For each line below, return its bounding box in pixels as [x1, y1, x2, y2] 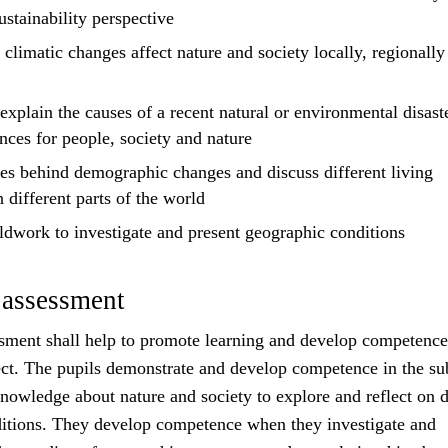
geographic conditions [239, 222, 405, 243]
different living [318, 162, 433, 183]
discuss [266, 162, 319, 183]
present [187, 222, 240, 243]
